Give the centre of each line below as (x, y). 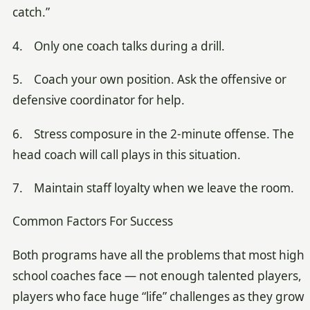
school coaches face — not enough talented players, (157, 275)
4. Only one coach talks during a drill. (118, 46)
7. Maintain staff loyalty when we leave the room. (153, 188)
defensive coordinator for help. (98, 100)
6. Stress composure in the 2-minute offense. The (153, 134)
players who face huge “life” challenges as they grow (158, 296)
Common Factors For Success (92, 221)
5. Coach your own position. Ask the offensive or (149, 80)
